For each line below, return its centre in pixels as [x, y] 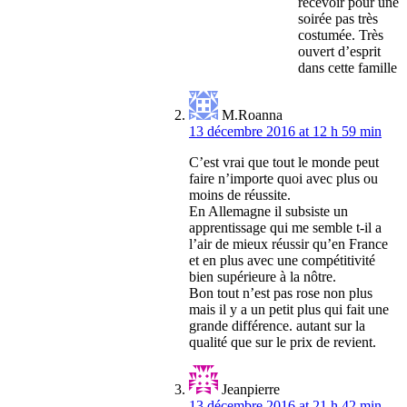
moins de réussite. [240, 195]
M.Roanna [252, 115]
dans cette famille [347, 68]
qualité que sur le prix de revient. [283, 342]
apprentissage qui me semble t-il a [285, 228]
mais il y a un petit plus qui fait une [289, 310]
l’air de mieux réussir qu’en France [288, 244]
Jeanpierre [251, 390]
